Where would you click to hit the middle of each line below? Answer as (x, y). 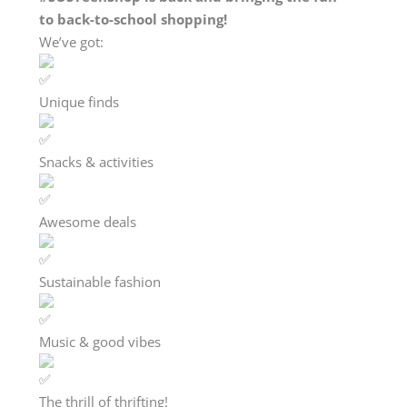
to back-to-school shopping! (134, 19)
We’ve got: (72, 41)
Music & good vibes (100, 341)
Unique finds (79, 101)
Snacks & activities (97, 161)
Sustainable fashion (100, 281)
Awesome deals (88, 221)
